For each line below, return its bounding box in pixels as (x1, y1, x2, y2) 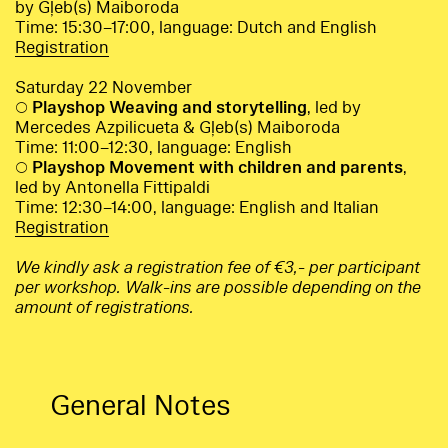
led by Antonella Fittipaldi (15, 176, 210, 200)
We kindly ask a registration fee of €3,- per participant (15, 256, 420, 280)
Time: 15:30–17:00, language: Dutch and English (15, 16, 377, 40)
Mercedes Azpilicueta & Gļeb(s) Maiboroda (15, 116, 340, 140)
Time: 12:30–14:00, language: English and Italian (15, 196, 379, 220)
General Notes (50, 386, 232, 426)
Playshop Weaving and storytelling (32, 96, 307, 120)
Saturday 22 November (15, 76, 192, 100)
